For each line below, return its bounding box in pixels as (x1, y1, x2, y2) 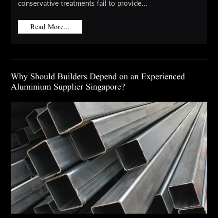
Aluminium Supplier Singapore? (11, 82, 126, 92)
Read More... (30, 23, 70, 31)
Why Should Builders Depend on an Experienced (11, 72, 185, 82)
